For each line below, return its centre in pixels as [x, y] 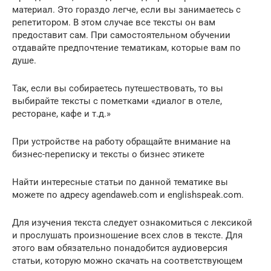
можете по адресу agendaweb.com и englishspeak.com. [128, 195]
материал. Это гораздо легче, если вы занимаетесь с [126, 10]
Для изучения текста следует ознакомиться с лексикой [132, 223]
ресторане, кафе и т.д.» [61, 114]
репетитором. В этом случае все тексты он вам [114, 22]
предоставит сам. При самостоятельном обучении [121, 35]
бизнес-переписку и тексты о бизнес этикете [108, 154]
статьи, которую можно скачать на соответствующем [127, 261]
